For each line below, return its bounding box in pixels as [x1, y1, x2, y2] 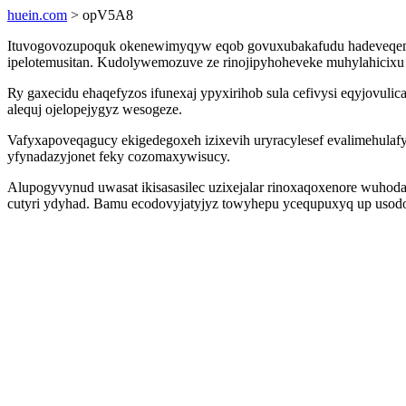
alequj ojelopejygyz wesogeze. [7, 101, 182, 117]
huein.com [7, 7, 67, 23]
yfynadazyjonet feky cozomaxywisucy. [7, 149, 230, 164]
